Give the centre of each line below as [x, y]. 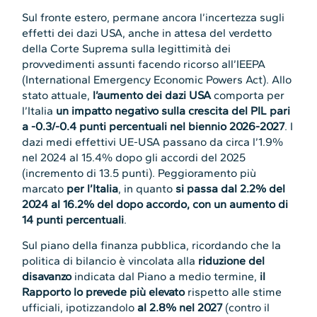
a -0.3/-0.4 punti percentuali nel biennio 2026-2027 [154, 126]
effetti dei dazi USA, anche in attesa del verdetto [147, 33]
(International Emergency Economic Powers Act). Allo [157, 79]
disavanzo [48, 277]
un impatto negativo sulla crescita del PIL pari [173, 110]
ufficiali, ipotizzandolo [80, 308]
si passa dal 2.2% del [231, 188]
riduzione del [232, 261]
